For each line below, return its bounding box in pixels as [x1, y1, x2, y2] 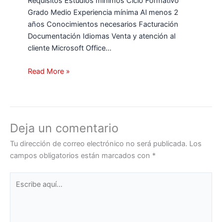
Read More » [28, 67, 70, 76]
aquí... [9, 185, 29, 195]
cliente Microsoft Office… [28, 44, 112, 53]
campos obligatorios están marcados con [10, 151, 152, 161]
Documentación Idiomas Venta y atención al [28, 32, 176, 41]
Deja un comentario [10, 121, 118, 136]
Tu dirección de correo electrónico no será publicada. [10, 139, 187, 149]
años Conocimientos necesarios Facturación [28, 20, 179, 29]
